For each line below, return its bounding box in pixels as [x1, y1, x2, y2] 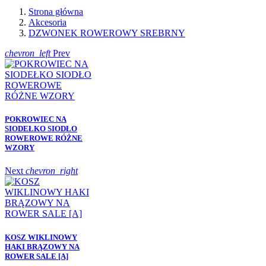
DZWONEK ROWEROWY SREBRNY [28, 28, 185, 38]
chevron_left [5, 48, 50, 58]
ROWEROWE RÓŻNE [5, 134, 83, 143]
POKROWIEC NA [5, 115, 66, 124]
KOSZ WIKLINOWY [5, 232, 77, 242]
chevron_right [26, 166, 78, 176]
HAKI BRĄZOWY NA [5, 242, 80, 251]
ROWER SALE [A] [5, 251, 68, 261]
